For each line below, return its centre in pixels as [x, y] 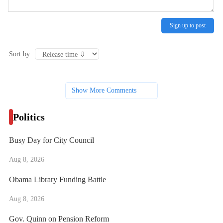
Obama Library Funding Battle [57, 180]
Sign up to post [188, 26]
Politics [29, 117]
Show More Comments [104, 91]
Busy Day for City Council [51, 140]
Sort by [19, 54]
